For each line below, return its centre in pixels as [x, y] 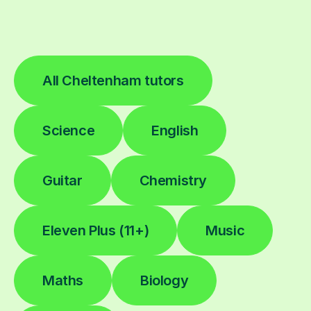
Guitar [62, 181]
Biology [165, 281]
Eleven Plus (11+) [96, 231]
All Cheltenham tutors [113, 81]
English [175, 131]
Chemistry [173, 181]
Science [69, 131]
